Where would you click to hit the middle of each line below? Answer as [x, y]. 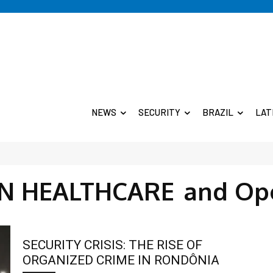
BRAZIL [218, 112]
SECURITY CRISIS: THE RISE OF [113, 245]
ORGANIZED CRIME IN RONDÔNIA [121, 260]
